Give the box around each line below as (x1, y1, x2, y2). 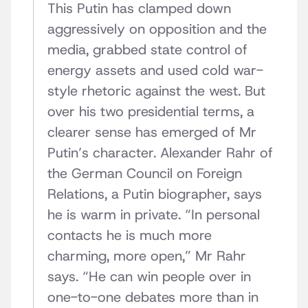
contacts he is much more (47, 226, 212, 245)
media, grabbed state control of (47, 41, 247, 59)
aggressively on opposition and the (47, 20, 267, 38)
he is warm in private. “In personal (47, 206, 260, 224)
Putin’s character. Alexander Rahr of (47, 144, 273, 162)
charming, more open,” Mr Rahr (47, 247, 246, 265)
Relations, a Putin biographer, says (47, 185, 262, 203)
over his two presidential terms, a (47, 102, 254, 121)
